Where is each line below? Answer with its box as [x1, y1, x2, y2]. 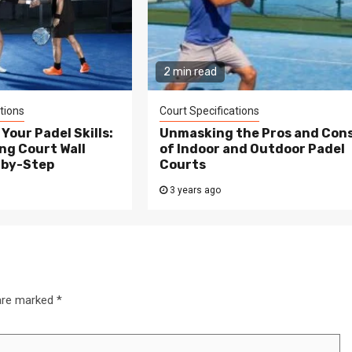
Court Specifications [159, 104, 260, 117]
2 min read [163, 64, 218, 79]
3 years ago [167, 184, 222, 196]
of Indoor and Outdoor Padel [159, 141, 346, 156]
